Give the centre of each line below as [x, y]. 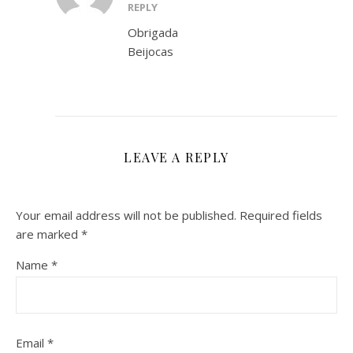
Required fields [281, 216]
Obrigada [153, 33]
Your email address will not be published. [126, 216]
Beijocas [150, 52]
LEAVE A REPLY [176, 158]
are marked [48, 234]
